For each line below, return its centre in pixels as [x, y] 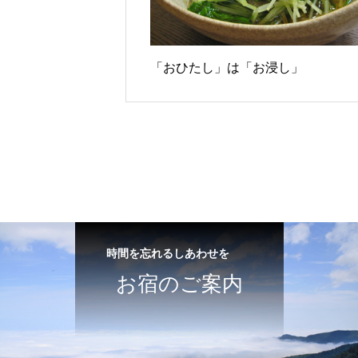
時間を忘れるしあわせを [162, 253]
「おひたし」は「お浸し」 [227, 68]
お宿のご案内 [179, 284]
